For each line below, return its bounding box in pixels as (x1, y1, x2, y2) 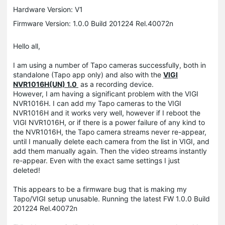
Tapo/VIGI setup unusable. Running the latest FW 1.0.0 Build (13, 194, 210, 203)
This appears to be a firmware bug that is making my (13, 184, 187, 193)
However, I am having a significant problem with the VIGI (13, 89, 198, 98)
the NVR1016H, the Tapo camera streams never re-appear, (13, 127, 206, 136)
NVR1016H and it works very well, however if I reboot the (13, 108, 200, 117)
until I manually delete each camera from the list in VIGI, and (13, 137, 209, 146)
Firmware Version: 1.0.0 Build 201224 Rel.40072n (13, 19, 173, 28)
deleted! (13, 165, 44, 174)
